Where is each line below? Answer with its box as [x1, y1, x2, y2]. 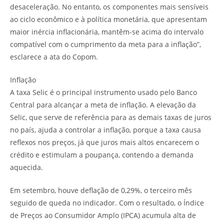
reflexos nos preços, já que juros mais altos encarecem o [10, 137, 199, 147]
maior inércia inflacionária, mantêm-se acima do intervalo [10, 26, 203, 36]
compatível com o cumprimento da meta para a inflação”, [10, 39, 201, 49]
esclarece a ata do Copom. [10, 51, 98, 61]
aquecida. [10, 162, 43, 172]
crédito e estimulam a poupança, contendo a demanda [10, 149, 193, 159]
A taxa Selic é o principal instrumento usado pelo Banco [10, 87, 197, 97]
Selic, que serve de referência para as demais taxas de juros [10, 112, 211, 122]
